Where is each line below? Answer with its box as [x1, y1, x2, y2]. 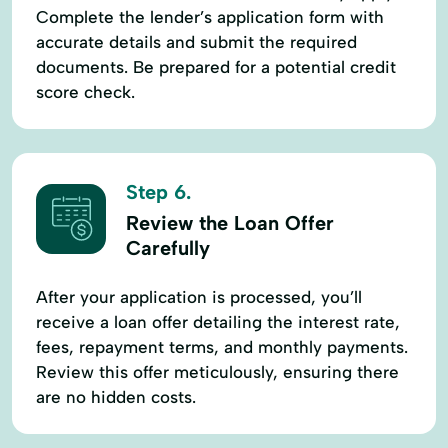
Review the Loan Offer [126, 210, 334, 235]
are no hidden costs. [36, 386, 196, 407]
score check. [36, 81, 135, 102]
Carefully [126, 235, 210, 260]
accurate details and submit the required [36, 31, 357, 52]
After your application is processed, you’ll [36, 286, 362, 307]
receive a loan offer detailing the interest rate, [36, 311, 400, 332]
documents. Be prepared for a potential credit [36, 56, 396, 77]
